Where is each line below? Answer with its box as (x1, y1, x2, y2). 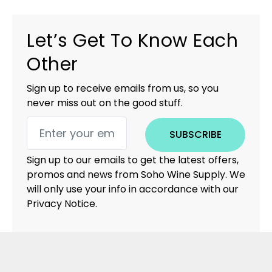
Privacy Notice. (27, 196, 97, 211)
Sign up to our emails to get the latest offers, (27, 152, 239, 167)
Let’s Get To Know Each (27, 27, 238, 53)
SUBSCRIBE (169, 127, 222, 141)
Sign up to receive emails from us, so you (27, 81, 219, 95)
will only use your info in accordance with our (27, 182, 239, 196)
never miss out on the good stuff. (27, 95, 183, 110)
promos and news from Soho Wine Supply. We (27, 167, 245, 182)
